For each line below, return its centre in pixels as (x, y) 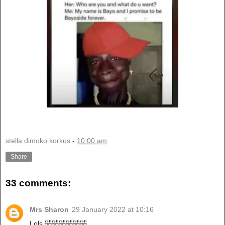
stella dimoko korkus (38, 141)
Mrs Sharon (49, 209)
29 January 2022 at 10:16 (113, 209)
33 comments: (38, 183)
